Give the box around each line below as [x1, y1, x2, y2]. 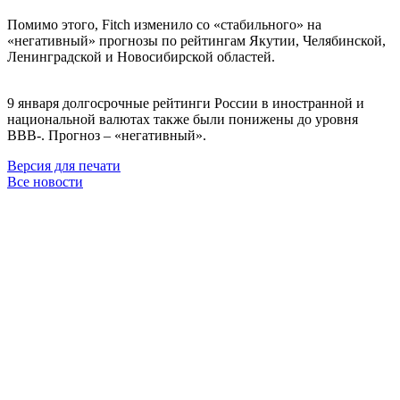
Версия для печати [7, 157, 121, 173]
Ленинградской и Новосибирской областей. [7, 48, 275, 64]
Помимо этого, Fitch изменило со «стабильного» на [7, 16, 321, 32]
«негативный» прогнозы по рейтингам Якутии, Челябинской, [7, 32, 386, 48]
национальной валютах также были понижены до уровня [7, 111, 358, 127]
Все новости [7, 173, 83, 189]
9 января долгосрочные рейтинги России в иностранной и [7, 95, 364, 111]
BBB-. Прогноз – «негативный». [7, 127, 206, 143]
